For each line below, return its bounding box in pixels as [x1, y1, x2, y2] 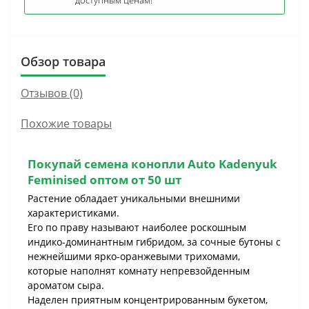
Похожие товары [21, 116, 112, 131]
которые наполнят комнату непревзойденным [28, 264, 250, 277]
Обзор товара [21, 53, 106, 70]
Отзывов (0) [21, 86, 83, 101]
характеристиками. [28, 206, 119, 219]
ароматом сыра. [28, 279, 104, 292]
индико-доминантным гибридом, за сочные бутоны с [28, 235, 281, 248]
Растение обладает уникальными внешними [28, 192, 240, 205]
